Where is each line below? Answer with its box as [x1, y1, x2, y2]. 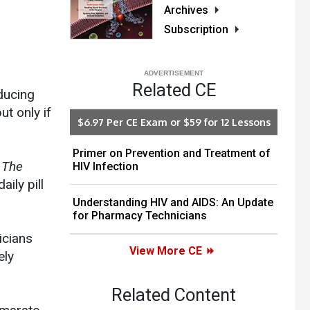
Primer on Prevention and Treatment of [73, 147, 271, 161]
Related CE [131, 80, 216, 101]
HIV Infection [73, 160, 138, 174]
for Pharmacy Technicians [73, 209, 207, 223]
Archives [164, 3, 208, 17]
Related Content [111, 284, 236, 306]
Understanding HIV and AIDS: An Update [73, 196, 273, 210]
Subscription [164, 23, 228, 37]
